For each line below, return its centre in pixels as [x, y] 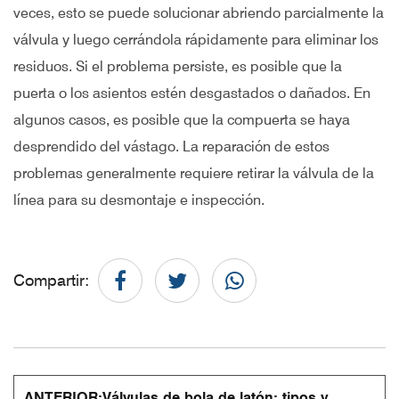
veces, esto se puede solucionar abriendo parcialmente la [199, 13]
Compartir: [51, 280]
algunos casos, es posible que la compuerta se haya [182, 120]
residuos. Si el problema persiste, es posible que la [178, 66]
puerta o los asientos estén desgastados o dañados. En [192, 93]
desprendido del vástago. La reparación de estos [171, 147]
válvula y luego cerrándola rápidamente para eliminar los [196, 40]
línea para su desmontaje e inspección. [139, 200]
